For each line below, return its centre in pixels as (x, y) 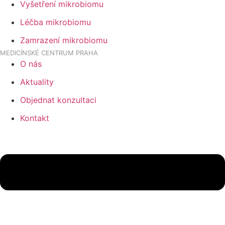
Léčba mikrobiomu (55, 22)
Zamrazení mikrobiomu (64, 40)
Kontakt (35, 118)
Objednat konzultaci (58, 100)
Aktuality (37, 82)
